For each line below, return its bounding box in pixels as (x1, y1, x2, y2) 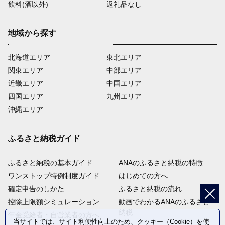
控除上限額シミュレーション (8, 198, 99, 206)
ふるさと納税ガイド (8, 134, 80, 143)
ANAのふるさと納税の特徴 (119, 159, 203, 167)
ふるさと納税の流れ (119, 185, 182, 193)
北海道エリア (8, 53, 50, 62)
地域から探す (8, 29, 56, 38)
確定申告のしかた (8, 185, 64, 193)
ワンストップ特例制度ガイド (8, 172, 99, 180)
